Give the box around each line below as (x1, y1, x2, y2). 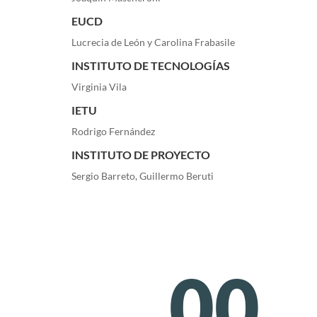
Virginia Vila (71, 80, 127, 93)
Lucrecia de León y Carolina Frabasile (71, 35, 235, 48)
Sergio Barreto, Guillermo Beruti (71, 169, 214, 182)
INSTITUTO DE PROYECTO (71, 147, 210, 161)
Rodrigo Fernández (71, 125, 155, 137)
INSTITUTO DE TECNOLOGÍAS (71, 58, 230, 72)
